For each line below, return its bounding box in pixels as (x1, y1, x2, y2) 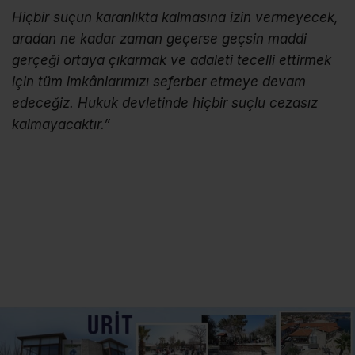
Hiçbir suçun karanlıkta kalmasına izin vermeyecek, (12, 9, 338, 25)
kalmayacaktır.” (12, 116, 110, 132)
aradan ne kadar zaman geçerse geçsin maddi (12, 30, 307, 47)
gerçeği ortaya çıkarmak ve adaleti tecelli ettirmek (12, 52, 331, 68)
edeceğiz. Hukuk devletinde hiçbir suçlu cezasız (12, 94, 318, 111)
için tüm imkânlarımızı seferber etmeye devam (12, 73, 306, 90)
